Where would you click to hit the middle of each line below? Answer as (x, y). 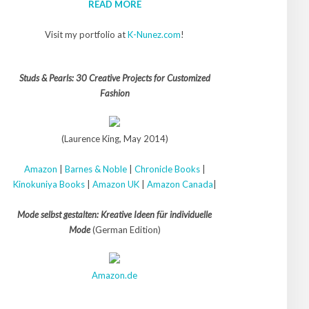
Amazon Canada (180, 184)
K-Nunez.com (154, 34)
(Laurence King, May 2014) (114, 139)
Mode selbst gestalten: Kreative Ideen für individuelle (114, 215)
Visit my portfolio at (86, 34)
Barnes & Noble (96, 169)
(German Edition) (125, 230)
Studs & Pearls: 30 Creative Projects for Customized (114, 78)
